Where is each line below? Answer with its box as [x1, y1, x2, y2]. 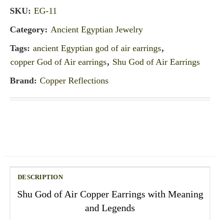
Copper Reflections [40, 76, 109, 86]
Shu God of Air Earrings [112, 57, 200, 67]
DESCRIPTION [18, 173, 63, 181]
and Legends [85, 202, 135, 213]
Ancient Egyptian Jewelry [51, 25, 143, 35]
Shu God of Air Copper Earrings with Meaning [17, 188, 203, 199]
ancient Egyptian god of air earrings [33, 43, 161, 54]
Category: [10, 25, 50, 35]
